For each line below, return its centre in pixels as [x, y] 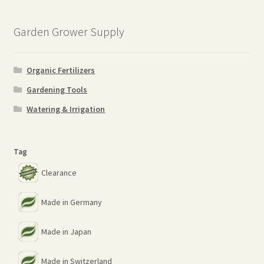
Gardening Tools [57, 90]
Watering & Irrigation [66, 109]
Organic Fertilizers [61, 70]
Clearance [59, 173]
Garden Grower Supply [69, 31]
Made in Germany [71, 202]
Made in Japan [66, 232]
